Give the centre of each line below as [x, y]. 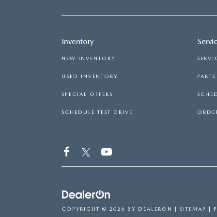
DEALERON [155, 209]
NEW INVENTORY [88, 58]
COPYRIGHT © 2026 [94, 209]
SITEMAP [193, 209]
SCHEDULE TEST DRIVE [97, 112]
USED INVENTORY [90, 76]
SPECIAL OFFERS [87, 94]
